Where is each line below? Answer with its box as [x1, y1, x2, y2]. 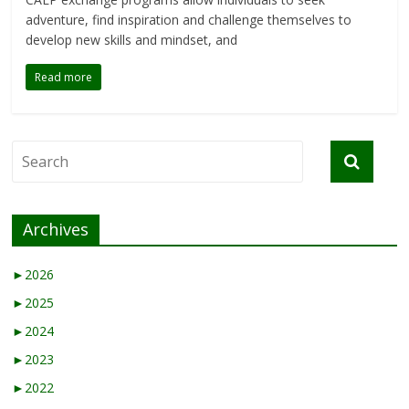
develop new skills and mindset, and [26, 31, 238, 49]
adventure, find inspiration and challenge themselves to [26, 11, 352, 29]
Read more [35, 69, 93, 86]
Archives [23, 218, 89, 241]
